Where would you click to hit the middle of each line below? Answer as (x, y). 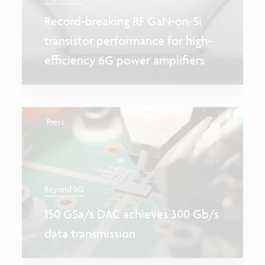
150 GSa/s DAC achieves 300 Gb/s (131, 214)
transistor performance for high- (128, 41)
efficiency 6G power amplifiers (124, 60)
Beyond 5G (64, 189)
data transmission (90, 233)
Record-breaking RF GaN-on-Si (123, 21)
